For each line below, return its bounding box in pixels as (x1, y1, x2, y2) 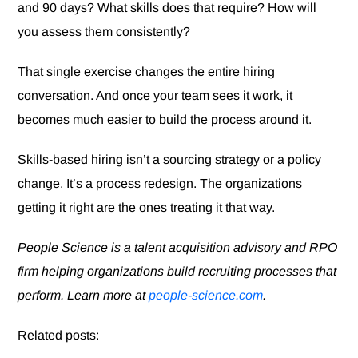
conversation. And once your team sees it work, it (18, 89, 293, 103)
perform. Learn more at (18, 288, 149, 303)
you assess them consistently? (18, 25, 191, 39)
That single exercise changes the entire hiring (18, 65, 276, 79)
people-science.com (149, 288, 264, 303)
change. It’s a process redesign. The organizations (18, 177, 303, 191)
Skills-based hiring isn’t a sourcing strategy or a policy (18, 153, 322, 167)
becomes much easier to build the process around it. (18, 113, 312, 127)
